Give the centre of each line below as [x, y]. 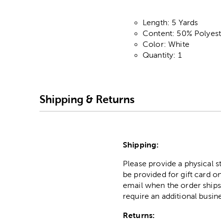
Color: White [166, 44]
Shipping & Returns [87, 99]
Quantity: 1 [162, 55]
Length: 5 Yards [170, 23]
